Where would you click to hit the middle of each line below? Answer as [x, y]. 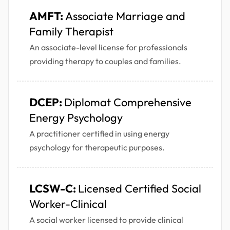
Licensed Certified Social [140, 189]
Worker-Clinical [68, 204]
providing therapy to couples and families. [105, 61]
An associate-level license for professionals [108, 47]
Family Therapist [71, 32]
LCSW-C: [54, 189]
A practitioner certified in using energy [99, 134]
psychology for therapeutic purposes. [97, 148]
